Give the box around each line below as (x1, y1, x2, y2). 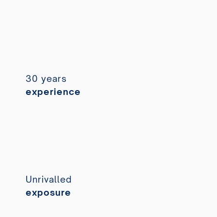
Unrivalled (25, 173, 72, 185)
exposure (25, 186, 71, 198)
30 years (25, 73, 67, 84)
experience (25, 86, 81, 97)
